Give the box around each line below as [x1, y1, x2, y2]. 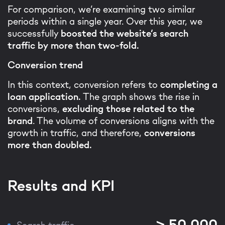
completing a [160, 78, 217, 90]
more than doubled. [8, 139, 92, 151]
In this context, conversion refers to [8, 78, 160, 90]
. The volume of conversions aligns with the [33, 115, 214, 127]
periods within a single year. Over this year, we [8, 15, 202, 27]
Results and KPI [8, 176, 115, 195]
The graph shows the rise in [81, 90, 199, 102]
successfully [8, 27, 61, 39]
